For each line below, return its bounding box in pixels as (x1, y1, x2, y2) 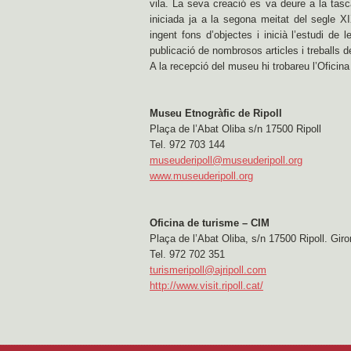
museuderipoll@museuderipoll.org (150, 154, 302, 166)
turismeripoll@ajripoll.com (150, 264, 266, 276)
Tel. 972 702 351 (150, 248, 225, 260)
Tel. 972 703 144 (150, 139, 225, 150)
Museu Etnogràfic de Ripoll (150, 107, 282, 119)
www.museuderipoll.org (150, 170, 253, 182)
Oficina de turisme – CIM (150, 217, 270, 229)
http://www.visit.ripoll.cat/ (150, 280, 263, 291)
